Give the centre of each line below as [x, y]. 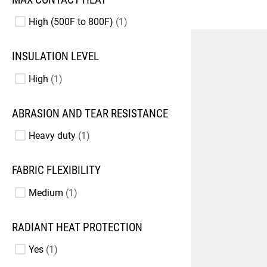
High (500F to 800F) [71, 22]
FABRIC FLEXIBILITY [56, 171]
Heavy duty [52, 136]
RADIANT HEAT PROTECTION [77, 227]
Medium [46, 193]
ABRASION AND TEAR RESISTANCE [90, 114]
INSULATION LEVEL [55, 57]
